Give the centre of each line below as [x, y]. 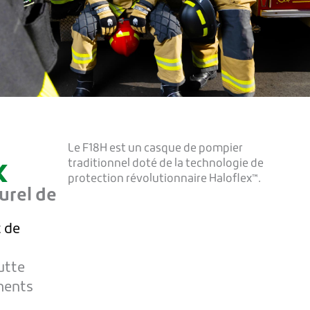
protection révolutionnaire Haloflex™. [164, 179]
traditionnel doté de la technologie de [165, 164]
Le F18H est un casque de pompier [155, 149]
